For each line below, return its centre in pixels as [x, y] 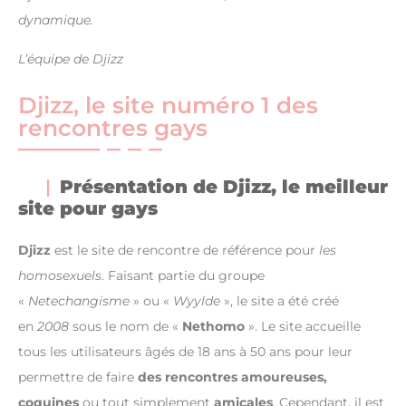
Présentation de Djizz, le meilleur [224, 187]
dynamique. [56, 20]
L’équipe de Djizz [71, 59]
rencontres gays [113, 128]
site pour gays [88, 209]
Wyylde [197, 301]
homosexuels [60, 276]
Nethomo [213, 327]
